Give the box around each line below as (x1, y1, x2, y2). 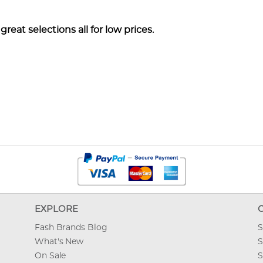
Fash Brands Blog (35, 221, 107, 232)
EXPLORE (35, 203, 80, 214)
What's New (35, 235, 83, 247)
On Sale (35, 249, 66, 261)
